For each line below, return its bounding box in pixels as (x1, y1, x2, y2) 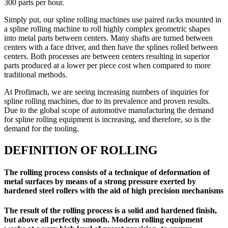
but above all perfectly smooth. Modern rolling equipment (4, 215, 203, 224)
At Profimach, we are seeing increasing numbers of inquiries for (4, 87, 209, 96)
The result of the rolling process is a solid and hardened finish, (4, 206, 217, 215)
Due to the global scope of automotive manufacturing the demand (4, 105, 214, 115)
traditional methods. (4, 70, 69, 79)
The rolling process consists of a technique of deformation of (4, 167, 210, 177)
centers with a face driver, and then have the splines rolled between (4, 42, 218, 51)
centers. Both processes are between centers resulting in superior (4, 51, 210, 61)
